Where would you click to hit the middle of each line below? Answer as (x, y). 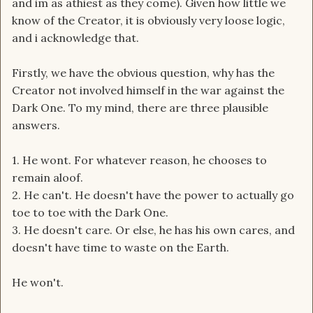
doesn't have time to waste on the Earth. (121, 248)
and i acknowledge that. (75, 38)
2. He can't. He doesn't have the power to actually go (153, 195)
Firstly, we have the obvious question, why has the (143, 73)
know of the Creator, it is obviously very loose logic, (148, 21)
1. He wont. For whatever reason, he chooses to (139, 160)
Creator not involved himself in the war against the (148, 90)
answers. (36, 125)
